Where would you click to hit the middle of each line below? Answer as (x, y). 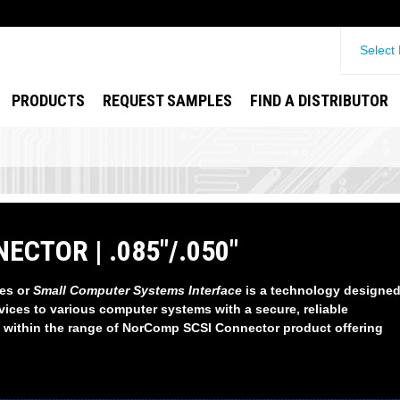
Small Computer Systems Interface (137, 290)
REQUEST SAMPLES (168, 100)
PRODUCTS (49, 100)
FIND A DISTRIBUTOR (320, 100)
